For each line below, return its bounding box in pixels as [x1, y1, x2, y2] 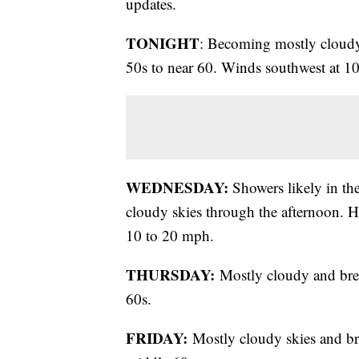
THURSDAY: [126, 264, 220, 286]
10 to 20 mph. [126, 225, 214, 246]
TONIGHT [126, 32, 200, 54]
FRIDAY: [126, 327, 192, 349]
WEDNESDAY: [126, 176, 228, 199]
